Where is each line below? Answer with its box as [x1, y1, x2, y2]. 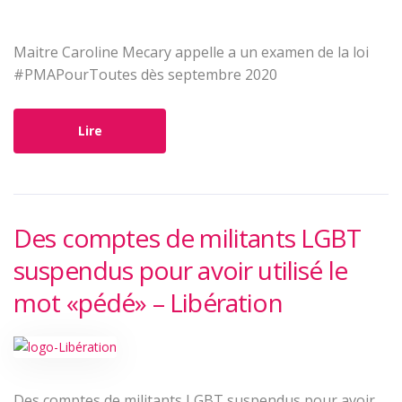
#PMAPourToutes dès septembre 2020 [13, 65, 277, 84]
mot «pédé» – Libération [13, 285, 283, 319]
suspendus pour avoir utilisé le [13, 253, 347, 287]
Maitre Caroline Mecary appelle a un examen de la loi [13, 42, 369, 62]
